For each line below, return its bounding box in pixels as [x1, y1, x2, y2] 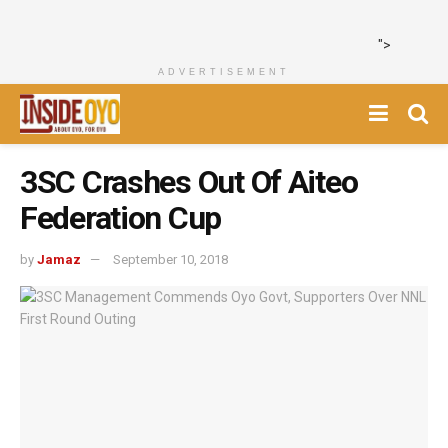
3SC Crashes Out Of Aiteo [20, 163, 358, 201]
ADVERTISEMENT [158, 67, 290, 77]
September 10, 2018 [113, 251, 228, 267]
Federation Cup [20, 199, 222, 237]
